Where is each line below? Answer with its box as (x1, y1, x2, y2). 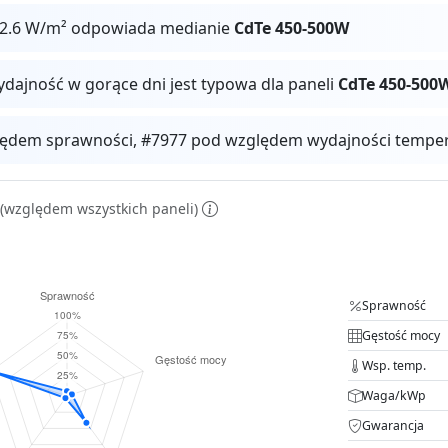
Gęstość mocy (362, 326, 440, 344)
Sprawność (362, 296, 426, 314)
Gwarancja (362, 416, 424, 434)
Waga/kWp (362, 386, 426, 404)
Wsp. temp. (362, 356, 426, 374)
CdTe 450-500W (234, 16, 350, 39)
